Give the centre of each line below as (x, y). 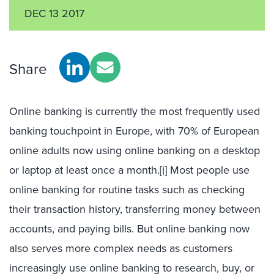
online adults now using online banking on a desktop (135, 150)
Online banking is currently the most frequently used (135, 111)
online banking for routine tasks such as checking (127, 190)
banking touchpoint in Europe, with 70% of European (134, 131)
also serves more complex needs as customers (121, 248)
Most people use (208, 170)
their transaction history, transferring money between (135, 209)
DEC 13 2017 (54, 13)
